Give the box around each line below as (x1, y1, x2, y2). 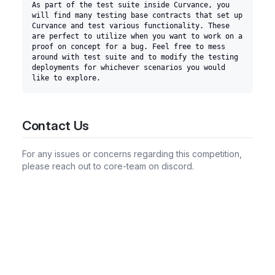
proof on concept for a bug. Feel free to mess (32, 42, 225, 51)
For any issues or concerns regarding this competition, (22, 149, 242, 160)
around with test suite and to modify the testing (32, 52, 238, 61)
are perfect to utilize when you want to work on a (32, 31, 242, 41)
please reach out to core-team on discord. (22, 161, 194, 172)
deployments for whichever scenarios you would (32, 63, 225, 72)
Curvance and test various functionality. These (32, 21, 230, 30)
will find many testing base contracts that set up (32, 10, 242, 20)
